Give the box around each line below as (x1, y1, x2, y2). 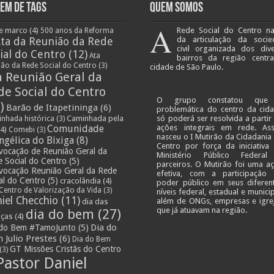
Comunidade (47, 122, 105, 135)
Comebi (9, 125, 35, 134)
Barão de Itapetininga (6, 102, 98, 113)
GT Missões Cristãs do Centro (10, 243, 122, 254)
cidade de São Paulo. (149, 62, 223, 72)
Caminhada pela (67, 113, 124, 123)
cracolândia (60, 176, 102, 185)
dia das (82, 196, 109, 206)
